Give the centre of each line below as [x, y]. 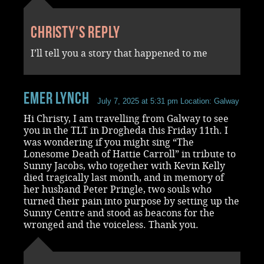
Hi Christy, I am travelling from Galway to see [126, 118]
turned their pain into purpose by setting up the [131, 201]
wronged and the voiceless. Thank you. [111, 225]
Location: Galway [209, 101]
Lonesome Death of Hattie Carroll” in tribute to [130, 154]
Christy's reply [75, 32]
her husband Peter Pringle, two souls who [118, 189]
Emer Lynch [57, 98]
